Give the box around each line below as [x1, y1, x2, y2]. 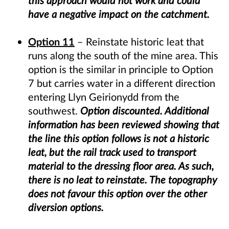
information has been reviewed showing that [28, 118, 219, 131]
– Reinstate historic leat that [75, 35, 204, 48]
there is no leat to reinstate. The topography [28, 173, 217, 186]
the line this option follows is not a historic [28, 132, 209, 145]
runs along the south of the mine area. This [28, 49, 218, 62]
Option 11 [28, 35, 75, 48]
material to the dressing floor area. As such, [28, 159, 214, 172]
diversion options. [28, 201, 104, 214]
